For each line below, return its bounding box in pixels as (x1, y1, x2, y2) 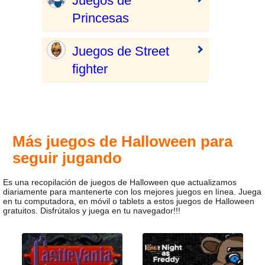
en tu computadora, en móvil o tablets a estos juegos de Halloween (3, 196, 254, 206)
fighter (72, 62, 108, 76)
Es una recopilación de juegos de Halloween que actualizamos (3, 177, 237, 187)
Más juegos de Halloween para (12, 132, 232, 150)
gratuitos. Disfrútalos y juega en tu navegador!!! (3, 206, 180, 215)
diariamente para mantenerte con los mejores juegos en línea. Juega (3, 187, 261, 196)
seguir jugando (12, 149, 122, 167)
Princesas (72, 11, 129, 25)
